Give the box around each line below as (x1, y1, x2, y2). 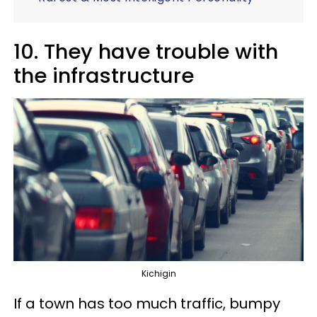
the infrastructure (13, 61, 194, 90)
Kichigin (141, 267, 176, 280)
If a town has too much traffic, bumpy (13, 294, 280, 314)
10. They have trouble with (13, 37, 278, 66)
